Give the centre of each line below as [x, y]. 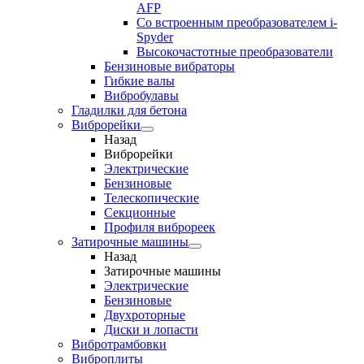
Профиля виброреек [160, 227]
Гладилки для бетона [129, 110]
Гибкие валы [139, 81]
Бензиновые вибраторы [169, 66]
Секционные [140, 212]
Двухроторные [145, 315]
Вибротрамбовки [119, 344]
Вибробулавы [141, 95]
